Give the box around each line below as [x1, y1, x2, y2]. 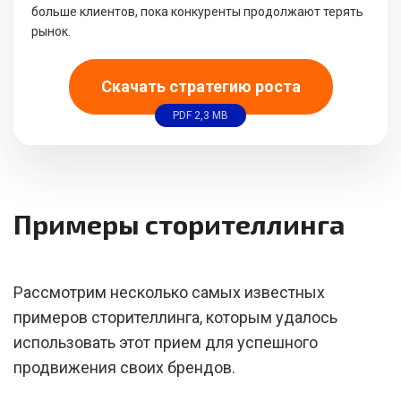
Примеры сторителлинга [13, 208, 345, 240]
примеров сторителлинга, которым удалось [13, 308, 337, 327]
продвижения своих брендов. [13, 358, 235, 377]
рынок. [31, 24, 71, 38]
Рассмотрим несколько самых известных [13, 283, 325, 302]
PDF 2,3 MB [173, 108, 228, 122]
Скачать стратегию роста [100, 77, 301, 96]
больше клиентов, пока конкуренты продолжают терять [31, 4, 363, 19]
